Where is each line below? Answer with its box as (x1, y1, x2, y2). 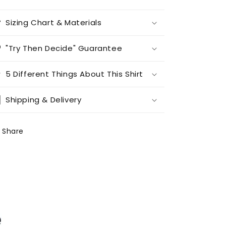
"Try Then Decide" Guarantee (6, 42, 123, 53)
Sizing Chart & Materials (6, 17, 102, 28)
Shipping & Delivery (6, 94, 82, 105)
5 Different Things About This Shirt (6, 68, 143, 79)
